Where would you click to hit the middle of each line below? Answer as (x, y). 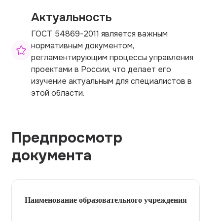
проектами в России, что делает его (101, 69)
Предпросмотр (67, 137)
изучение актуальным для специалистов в (111, 81)
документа (52, 155)
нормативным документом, (83, 45)
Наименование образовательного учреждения (106, 200)
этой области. (58, 93)
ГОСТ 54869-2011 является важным (99, 34)
